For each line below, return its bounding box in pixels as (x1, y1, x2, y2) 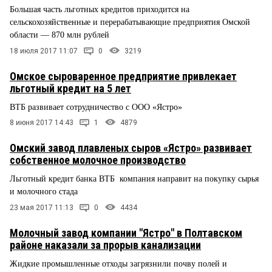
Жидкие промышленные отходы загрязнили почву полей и (10, 259, 227, 269)
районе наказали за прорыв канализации (10, 239, 201, 252)
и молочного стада (10, 187, 78, 197)
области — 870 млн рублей (10, 30, 109, 39)
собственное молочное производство (10, 154, 186, 167)
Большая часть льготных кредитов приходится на (10, 4, 189, 14)
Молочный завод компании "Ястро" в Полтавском (10, 226, 242, 240)
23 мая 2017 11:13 (10, 203, 73, 212)
